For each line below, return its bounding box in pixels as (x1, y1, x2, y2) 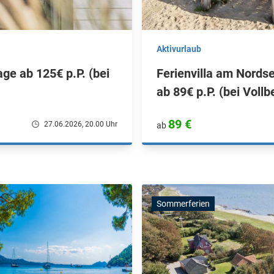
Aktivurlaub (157, 44, 201, 54)
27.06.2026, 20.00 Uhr (44, 120, 117, 128)
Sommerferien (157, 199, 210, 209)
